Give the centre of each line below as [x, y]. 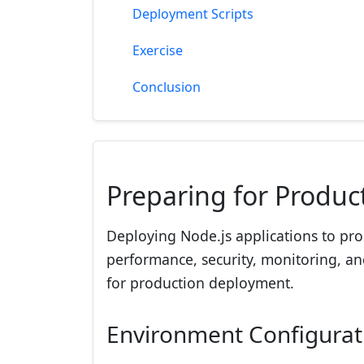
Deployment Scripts [193, 14]
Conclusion [167, 87]
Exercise [158, 50]
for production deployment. [200, 283]
